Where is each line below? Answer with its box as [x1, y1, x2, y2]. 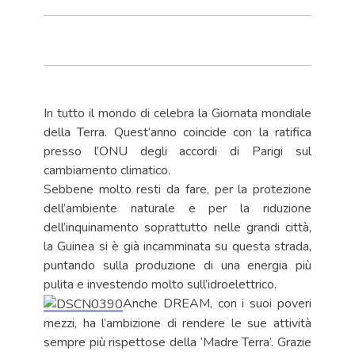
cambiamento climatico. [44, 161, 170, 179]
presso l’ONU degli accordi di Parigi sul [44, 142, 311, 160]
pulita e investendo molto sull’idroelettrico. [44, 275, 277, 293]
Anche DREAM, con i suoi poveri [123, 294, 311, 312]
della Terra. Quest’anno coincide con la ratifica [44, 123, 311, 141]
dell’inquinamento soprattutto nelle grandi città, [44, 218, 311, 236]
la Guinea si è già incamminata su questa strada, [44, 237, 311, 255]
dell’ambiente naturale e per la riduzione [44, 199, 311, 217]
